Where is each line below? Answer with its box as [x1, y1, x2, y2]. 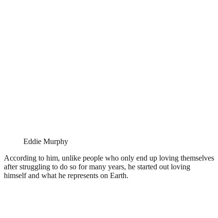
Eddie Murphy [23, 137, 68, 145]
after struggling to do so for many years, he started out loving [4, 162, 190, 171]
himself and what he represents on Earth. [4, 171, 128, 180]
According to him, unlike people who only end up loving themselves [4, 153, 214, 162]
